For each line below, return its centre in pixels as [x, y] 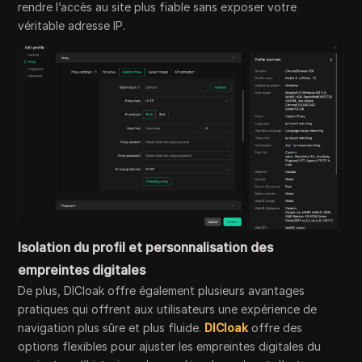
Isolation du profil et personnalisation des [146, 248]
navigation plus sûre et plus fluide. [112, 328]
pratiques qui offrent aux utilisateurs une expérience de [168, 309]
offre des [276, 328]
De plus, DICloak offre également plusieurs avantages [162, 291]
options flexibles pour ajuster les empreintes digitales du [170, 347]
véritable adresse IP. [72, 26]
